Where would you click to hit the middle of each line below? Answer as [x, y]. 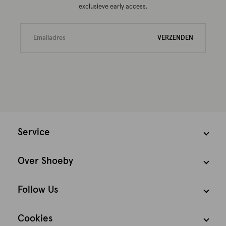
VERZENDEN [175, 38]
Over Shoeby [45, 161]
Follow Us [38, 190]
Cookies [35, 219]
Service [34, 132]
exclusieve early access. [113, 7]
